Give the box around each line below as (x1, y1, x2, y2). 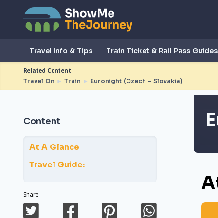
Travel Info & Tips (29, 46, 92, 55)
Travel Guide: (29, 160, 85, 170)
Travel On (23, 77, 54, 85)
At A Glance (29, 142, 79, 152)
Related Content (23, 66, 71, 74)
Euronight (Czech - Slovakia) (91, 77, 182, 85)
